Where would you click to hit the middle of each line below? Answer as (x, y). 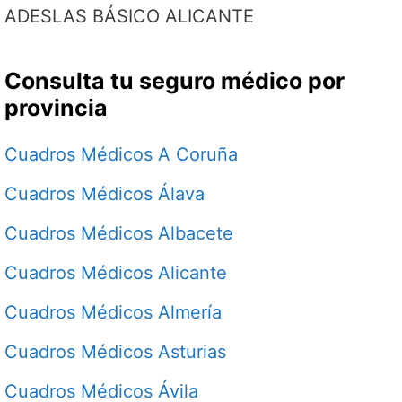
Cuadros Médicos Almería (113, 312)
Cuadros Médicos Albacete (119, 233)
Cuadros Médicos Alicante (116, 272)
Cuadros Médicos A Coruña (121, 154)
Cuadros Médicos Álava (105, 193)
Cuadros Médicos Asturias (115, 351)
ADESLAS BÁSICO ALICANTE (129, 16)
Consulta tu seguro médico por (175, 80)
